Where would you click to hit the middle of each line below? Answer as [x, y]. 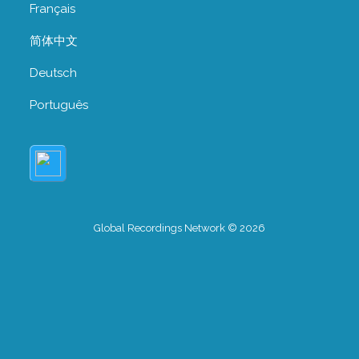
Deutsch [53, 73]
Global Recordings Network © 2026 [179, 228]
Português [59, 105]
